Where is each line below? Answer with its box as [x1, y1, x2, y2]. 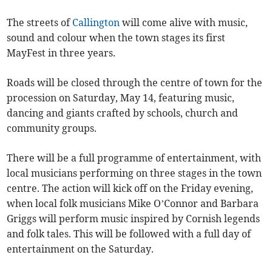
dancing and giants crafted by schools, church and [7, 107, 239, 120]
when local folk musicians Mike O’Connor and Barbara [7, 197, 259, 210]
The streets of [7, 16, 73, 29]
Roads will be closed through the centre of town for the [7, 76, 263, 89]
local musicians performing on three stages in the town [7, 167, 262, 180]
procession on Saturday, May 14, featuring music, [7, 92, 235, 104]
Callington [72, 16, 120, 29]
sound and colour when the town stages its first [7, 32, 226, 44]
